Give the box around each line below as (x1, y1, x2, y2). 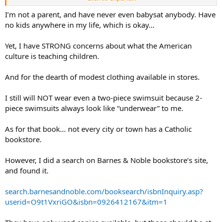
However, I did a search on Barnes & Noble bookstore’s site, (5, 155, 208, 166)
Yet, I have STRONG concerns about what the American (5, 41, 192, 51)
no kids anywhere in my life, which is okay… (5, 20, 155, 30)
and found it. (5, 166, 49, 176)
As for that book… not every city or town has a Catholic (5, 124, 192, 134)
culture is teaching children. (5, 51, 99, 61)
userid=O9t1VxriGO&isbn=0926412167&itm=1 (5, 197, 167, 207)
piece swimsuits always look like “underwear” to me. (5, 103, 183, 113)
